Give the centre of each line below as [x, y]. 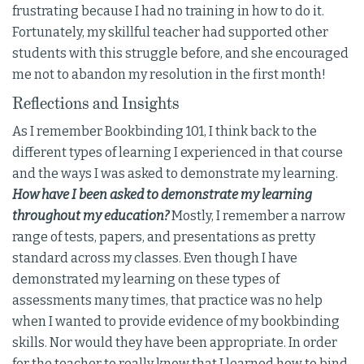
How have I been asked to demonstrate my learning [162, 195]
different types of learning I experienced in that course [178, 153]
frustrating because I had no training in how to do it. [168, 11]
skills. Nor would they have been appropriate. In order [175, 343]
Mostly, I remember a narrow [257, 216]
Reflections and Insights [96, 104]
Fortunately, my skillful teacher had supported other [170, 32]
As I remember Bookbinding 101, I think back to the [165, 132]
